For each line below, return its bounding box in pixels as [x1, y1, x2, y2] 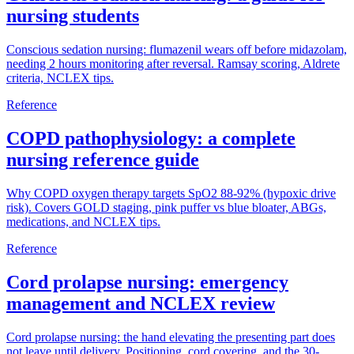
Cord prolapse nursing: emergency [6, 271, 288, 292]
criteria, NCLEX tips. [6, 71, 114, 85]
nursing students [6, 6, 139, 27]
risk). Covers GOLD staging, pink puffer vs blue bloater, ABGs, [6, 200, 326, 214]
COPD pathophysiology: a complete [6, 128, 296, 149]
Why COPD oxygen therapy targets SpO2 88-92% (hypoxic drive [6, 186, 336, 200]
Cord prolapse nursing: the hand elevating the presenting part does [6, 330, 335, 344]
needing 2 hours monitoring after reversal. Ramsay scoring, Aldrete [6, 57, 340, 71]
